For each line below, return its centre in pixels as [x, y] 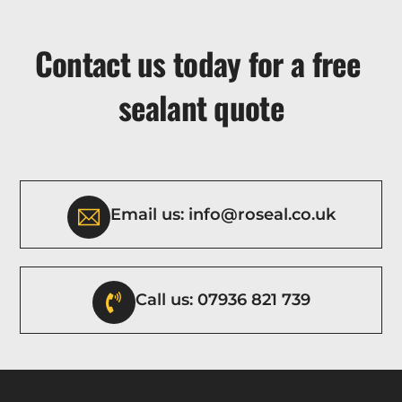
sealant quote [201, 106]
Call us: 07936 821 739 [223, 300]
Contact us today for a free [201, 62]
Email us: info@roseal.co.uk [223, 214]
